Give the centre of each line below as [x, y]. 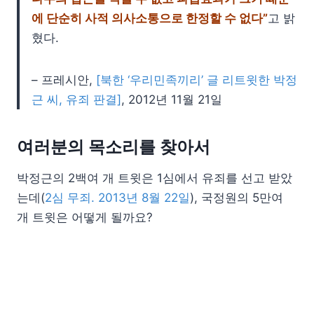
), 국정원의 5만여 [237, 198]
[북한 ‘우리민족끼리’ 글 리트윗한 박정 [197, 80]
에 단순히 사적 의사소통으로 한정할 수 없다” [150, 19]
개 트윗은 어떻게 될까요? [85, 218]
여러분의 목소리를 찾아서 [116, 147]
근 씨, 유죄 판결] [76, 100]
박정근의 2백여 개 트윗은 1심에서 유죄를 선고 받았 [155, 178]
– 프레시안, [64, 80]
